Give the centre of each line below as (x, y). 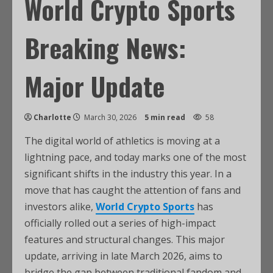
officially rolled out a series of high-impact (120, 223)
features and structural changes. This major (125, 239)
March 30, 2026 (110, 117)
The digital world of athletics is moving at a (122, 141)
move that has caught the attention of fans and (133, 190)
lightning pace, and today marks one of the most (135, 157)
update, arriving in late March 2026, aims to (123, 256)
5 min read (165, 117)
